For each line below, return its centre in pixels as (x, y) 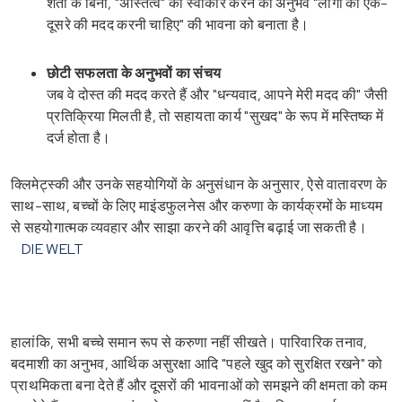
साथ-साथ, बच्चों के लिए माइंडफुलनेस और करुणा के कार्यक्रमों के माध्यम (197, 205)
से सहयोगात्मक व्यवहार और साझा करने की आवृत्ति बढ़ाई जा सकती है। (189, 227)
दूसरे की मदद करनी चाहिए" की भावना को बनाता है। (178, 24)
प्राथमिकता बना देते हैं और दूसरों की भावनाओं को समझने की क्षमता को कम (199, 385)
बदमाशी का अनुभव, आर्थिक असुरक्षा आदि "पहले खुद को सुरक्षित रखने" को (197, 363)
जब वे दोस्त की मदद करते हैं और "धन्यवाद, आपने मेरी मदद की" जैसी (218, 94)
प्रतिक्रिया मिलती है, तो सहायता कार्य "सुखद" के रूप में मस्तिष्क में (215, 116)
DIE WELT (53, 249)
